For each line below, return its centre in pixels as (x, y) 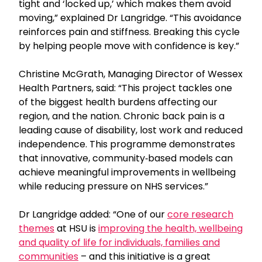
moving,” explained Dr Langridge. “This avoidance (130, 18)
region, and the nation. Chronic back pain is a (122, 116)
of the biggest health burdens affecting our (118, 102)
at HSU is (76, 228)
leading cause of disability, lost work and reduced (131, 130)
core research (200, 214)
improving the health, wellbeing (170, 228)
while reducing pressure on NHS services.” (113, 186)
